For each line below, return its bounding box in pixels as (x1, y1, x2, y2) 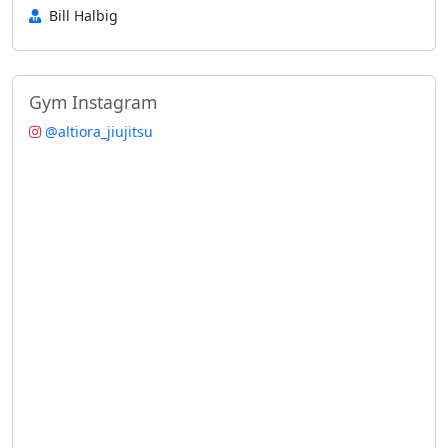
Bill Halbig (49, 6, 118, 25)
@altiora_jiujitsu (45, 122, 153, 141)
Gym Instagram (29, 90, 157, 114)
